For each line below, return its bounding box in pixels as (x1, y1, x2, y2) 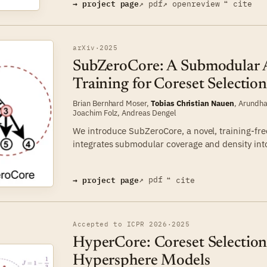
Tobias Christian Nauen (150, 98, 234, 108)
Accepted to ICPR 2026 (73, 219, 167, 228)
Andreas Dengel (122, 108, 176, 117)
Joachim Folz (73, 108, 118, 117)
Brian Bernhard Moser (73, 98, 147, 108)
